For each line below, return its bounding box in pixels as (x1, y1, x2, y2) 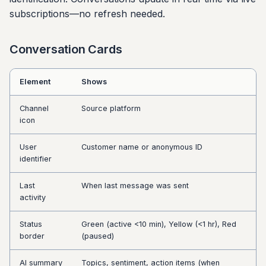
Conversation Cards (9, 42, 122, 56)
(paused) (81, 232, 114, 240)
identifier (20, 154, 52, 163)
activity (20, 193, 46, 202)
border (20, 232, 45, 240)
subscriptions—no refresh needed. (9, 8, 165, 20)
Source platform (81, 104, 141, 113)
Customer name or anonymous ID (81, 142, 202, 151)
